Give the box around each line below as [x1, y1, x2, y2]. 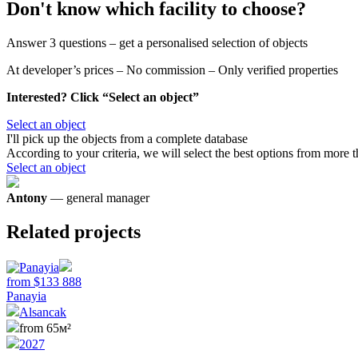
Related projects [6, 221, 141, 243]
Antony [6, 191, 47, 205]
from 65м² [19, 321, 71, 336]
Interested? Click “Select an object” [6, 90, 199, 105]
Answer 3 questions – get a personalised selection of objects [6, 36, 308, 50]
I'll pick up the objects [6, 132, 117, 146]
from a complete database [117, 132, 248, 146]
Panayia [6, 289, 46, 304]
